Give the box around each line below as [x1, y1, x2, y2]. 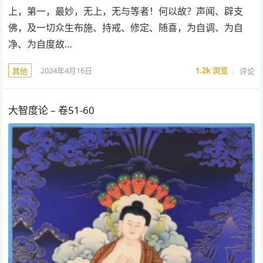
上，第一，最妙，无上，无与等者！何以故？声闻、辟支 [8, 5, 244, 18]
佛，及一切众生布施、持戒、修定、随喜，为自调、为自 [8, 21, 244, 35]
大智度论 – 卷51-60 [8, 103, 95, 117]
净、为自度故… [8, 38, 73, 51]
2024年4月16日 [41, 65, 93, 76]
